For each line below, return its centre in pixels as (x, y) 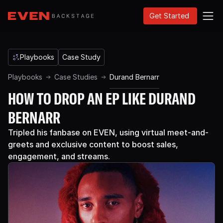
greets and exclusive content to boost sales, (93, 144)
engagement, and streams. (59, 156)
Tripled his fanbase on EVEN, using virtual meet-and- (108, 132)
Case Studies (76, 77)
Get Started (169, 16)
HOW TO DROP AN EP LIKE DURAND (102, 98)
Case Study (81, 57)
